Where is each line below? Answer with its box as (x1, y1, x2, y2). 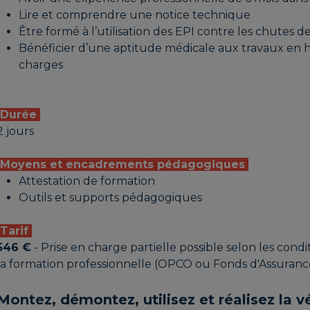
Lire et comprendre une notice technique (19, 8, 251, 22)
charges (19, 58, 64, 72)
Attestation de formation (19, 174, 156, 188)
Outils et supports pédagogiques (19, 191, 203, 205)
